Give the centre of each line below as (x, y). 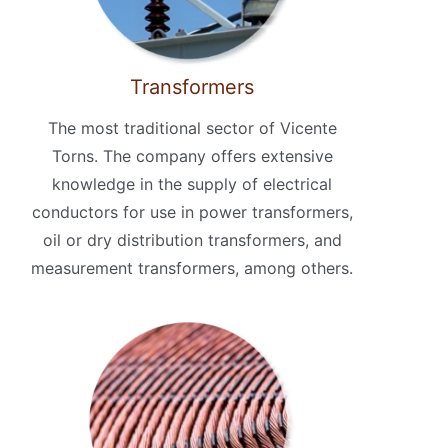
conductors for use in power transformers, (192, 212)
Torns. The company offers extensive (192, 156)
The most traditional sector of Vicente (192, 128)
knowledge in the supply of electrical (192, 184)
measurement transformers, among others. (192, 268)
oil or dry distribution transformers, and (192, 240)
